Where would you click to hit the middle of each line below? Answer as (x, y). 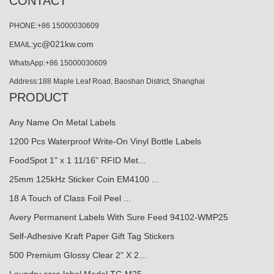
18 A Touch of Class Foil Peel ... (70, 198)
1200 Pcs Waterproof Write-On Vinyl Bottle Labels (105, 142)
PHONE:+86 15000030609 (54, 26)
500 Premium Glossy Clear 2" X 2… (78, 255)
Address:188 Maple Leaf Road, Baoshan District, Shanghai (107, 82)
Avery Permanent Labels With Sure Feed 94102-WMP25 (119, 217)
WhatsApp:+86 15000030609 (58, 63)
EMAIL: (21, 45)
